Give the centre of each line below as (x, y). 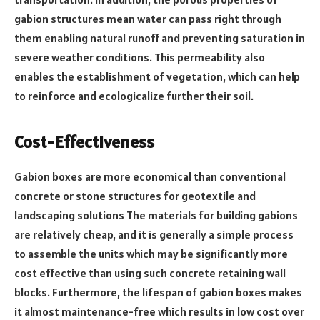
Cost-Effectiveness (84, 141)
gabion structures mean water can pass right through (148, 19)
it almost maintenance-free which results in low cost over (159, 311)
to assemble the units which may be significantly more (151, 253)
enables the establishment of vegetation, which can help (157, 77)
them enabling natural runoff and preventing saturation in (160, 38)
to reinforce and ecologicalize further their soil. (134, 96)
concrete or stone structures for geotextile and (135, 195)
